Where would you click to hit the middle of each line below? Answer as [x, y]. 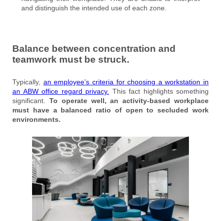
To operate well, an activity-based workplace [129, 100]
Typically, [28, 82]
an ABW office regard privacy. [61, 91]
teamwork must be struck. [71, 59]
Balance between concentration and [94, 48]
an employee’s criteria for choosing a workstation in [126, 82]
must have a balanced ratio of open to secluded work [110, 110]
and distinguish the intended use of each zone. [94, 8]
